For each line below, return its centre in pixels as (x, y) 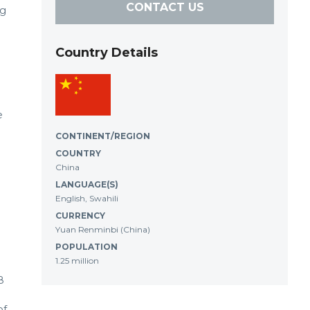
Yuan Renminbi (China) (103, 229)
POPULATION (86, 247)
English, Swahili (87, 198)
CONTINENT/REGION (103, 136)
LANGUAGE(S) (87, 184)
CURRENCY (80, 216)
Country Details (107, 53)
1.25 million (77, 261)
